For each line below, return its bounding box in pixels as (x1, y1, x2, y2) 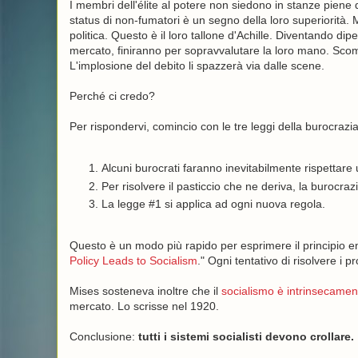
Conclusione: (69, 330, 138, 343)
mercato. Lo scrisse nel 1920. (69, 300, 219, 312)
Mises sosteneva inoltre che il (69, 284, 221, 297)
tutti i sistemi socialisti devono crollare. (137, 330, 354, 343)
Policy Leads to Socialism (69, 254, 197, 267)
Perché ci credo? (69, 89, 155, 102)
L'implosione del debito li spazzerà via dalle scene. (69, 59, 324, 72)
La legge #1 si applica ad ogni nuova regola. (101, 197, 325, 210)
